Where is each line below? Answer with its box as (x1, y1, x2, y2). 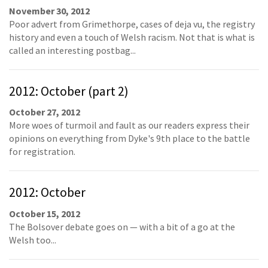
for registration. (9, 145, 75, 157)
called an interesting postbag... (9, 44, 136, 56)
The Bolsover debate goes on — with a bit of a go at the (9, 220, 235, 233)
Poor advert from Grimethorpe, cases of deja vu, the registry (9, 17, 255, 30)
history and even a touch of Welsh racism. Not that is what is (9, 31, 255, 43)
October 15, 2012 (9, 207, 80, 220)
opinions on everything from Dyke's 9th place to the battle (9, 132, 250, 144)
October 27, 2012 (9, 106, 80, 118)
